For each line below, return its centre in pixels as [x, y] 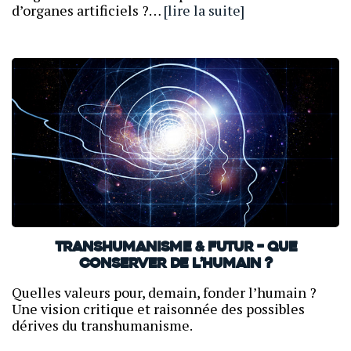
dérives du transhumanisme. [102, 326]
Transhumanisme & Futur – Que [175, 248]
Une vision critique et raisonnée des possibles [158, 309]
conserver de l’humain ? [175, 265]
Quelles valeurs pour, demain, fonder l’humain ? [164, 293]
